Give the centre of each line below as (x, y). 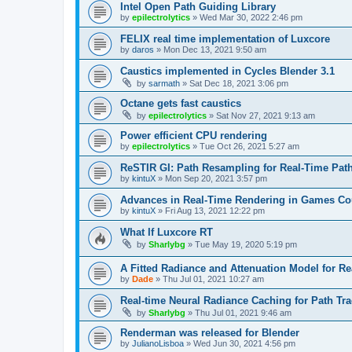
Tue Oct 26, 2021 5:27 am (249, 146)
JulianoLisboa (158, 344)
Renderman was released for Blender (210, 333)
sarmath (164, 83)
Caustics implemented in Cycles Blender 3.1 (227, 71)
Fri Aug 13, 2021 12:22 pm (215, 210)
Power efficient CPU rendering (194, 135)
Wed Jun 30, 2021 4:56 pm (244, 344)
